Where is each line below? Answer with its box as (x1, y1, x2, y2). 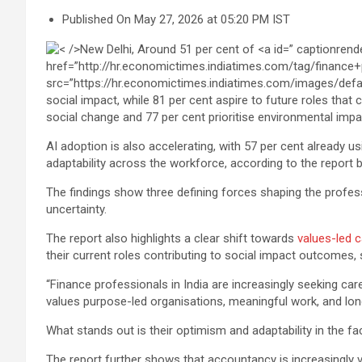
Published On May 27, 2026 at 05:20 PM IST (62, 12, 290, 27)
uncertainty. (46, 202, 107, 217)
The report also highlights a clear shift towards (46, 231, 297, 246)
